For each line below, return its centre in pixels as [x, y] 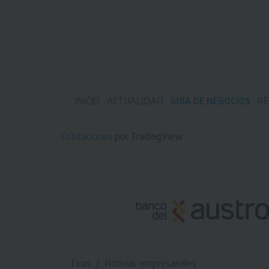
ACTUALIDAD [135, 102]
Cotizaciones [87, 137]
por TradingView [147, 137]
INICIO [87, 102]
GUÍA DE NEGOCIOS [210, 102]
